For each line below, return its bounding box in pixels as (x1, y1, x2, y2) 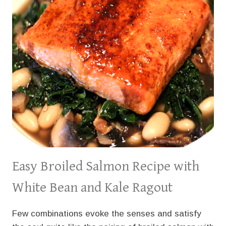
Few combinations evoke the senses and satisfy (12, 209, 201, 218)
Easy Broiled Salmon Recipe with (12, 158, 199, 175)
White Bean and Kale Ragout (12, 180, 173, 196)
